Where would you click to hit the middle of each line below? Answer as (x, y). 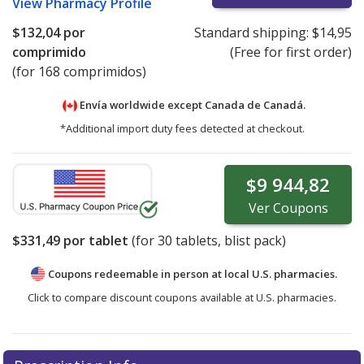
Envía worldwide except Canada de (170, 105)
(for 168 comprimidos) (79, 72)
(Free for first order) (290, 52)
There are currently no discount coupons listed (184, 350)
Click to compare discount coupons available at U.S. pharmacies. (182, 297)
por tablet (94, 241)
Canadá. (284, 105)
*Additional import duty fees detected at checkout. (182, 129)
